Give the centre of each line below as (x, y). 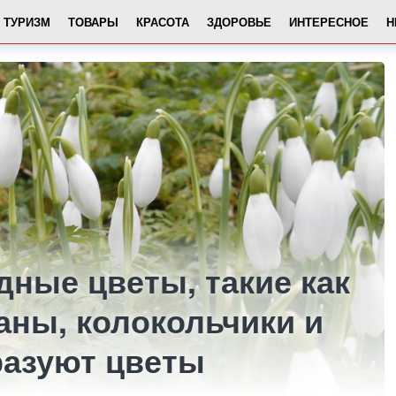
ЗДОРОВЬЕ (239, 21)
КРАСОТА (163, 21)
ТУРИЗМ (27, 21)
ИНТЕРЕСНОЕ (329, 21)
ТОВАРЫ (93, 21)
